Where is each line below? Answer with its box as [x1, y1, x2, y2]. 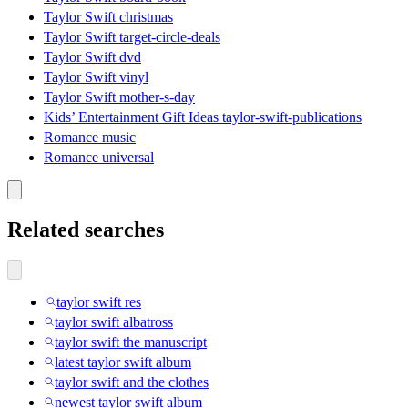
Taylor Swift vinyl [44, 69, 148, 86]
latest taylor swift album [55, 353, 191, 370]
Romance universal [44, 149, 154, 166]
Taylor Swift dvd [44, 49, 141, 66]
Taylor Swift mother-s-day [44, 89, 195, 106]
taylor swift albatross [55, 313, 173, 330]
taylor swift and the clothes [55, 373, 209, 390]
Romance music [44, 129, 136, 146]
